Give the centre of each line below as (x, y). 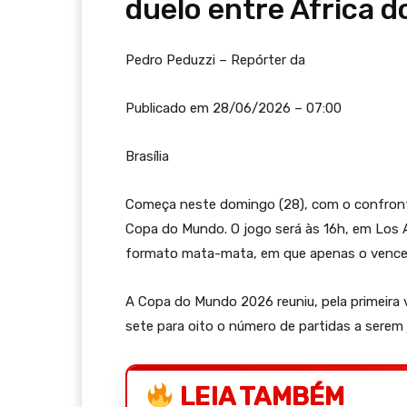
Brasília (147, 156)
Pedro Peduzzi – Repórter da (215, 60)
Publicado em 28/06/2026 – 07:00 (233, 108)
